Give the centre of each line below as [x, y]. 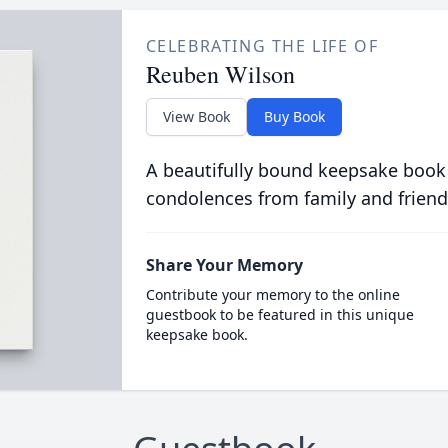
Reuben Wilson [220, 74]
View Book [196, 116]
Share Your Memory [224, 265]
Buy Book [294, 116]
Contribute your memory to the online [272, 294]
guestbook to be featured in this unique [279, 314]
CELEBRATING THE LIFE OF [262, 46]
